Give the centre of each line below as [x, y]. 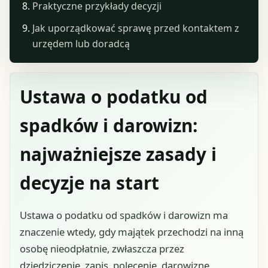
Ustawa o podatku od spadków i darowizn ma [124, 215]
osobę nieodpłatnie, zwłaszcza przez [102, 249]
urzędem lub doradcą [81, 44]
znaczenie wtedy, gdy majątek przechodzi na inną [132, 232]
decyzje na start [89, 182]
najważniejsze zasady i [118, 154]
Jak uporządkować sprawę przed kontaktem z [135, 28]
